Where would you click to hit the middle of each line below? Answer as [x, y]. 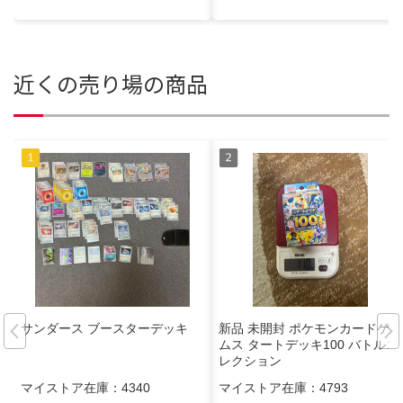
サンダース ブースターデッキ [104, 328]
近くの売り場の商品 [111, 83]
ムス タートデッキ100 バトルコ [309, 344]
